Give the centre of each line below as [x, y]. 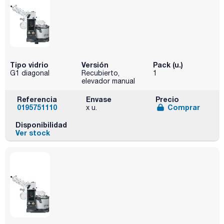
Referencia [37, 99]
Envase [99, 99]
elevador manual [108, 81]
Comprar [183, 107]
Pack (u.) [168, 64]
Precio [167, 99]
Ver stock [32, 133]
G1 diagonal [30, 73]
